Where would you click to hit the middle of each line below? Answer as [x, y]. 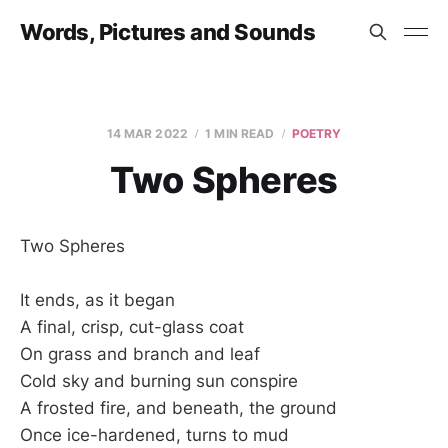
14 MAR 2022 [147, 133]
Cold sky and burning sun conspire [159, 381]
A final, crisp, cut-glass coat [132, 327]
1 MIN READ [240, 133]
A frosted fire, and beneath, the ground [178, 408]
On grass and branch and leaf [140, 354]
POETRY [316, 133]
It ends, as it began [97, 300]
